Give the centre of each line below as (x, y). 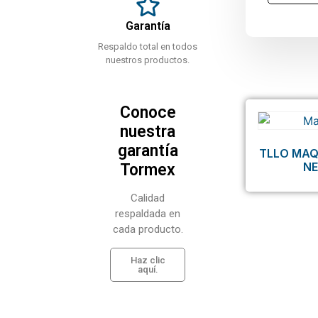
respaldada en (148, 214)
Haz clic (148, 260)
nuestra (148, 132)
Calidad (148, 198)
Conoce (148, 113)
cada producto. (148, 229)
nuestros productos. (148, 60)
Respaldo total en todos (148, 46)
